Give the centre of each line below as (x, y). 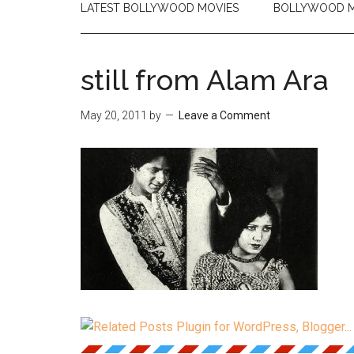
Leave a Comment (224, 115)
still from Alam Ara (205, 80)
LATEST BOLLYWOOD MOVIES (160, 8)
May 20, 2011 (114, 115)
